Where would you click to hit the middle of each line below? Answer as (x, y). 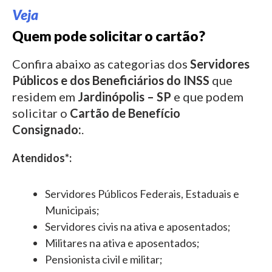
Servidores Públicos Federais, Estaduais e (142, 193)
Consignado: (47, 129)
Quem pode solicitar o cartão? (109, 36)
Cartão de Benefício (125, 113)
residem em (45, 97)
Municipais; (72, 210)
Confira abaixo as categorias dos (101, 64)
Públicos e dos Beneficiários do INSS (111, 80)
